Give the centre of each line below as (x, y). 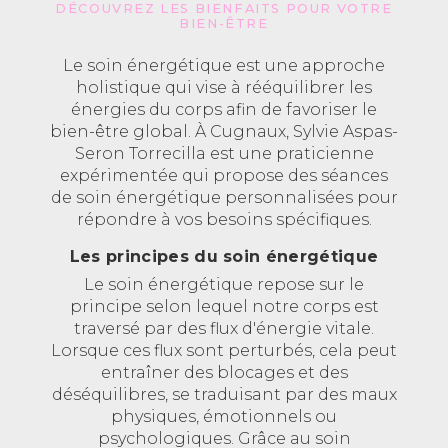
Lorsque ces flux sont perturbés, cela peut (224, 351)
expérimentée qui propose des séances (224, 176)
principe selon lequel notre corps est (224, 307)
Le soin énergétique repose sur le (224, 285)
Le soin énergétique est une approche (224, 66)
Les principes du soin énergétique (224, 257)
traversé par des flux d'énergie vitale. (224, 329)
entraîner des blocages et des (224, 373)
